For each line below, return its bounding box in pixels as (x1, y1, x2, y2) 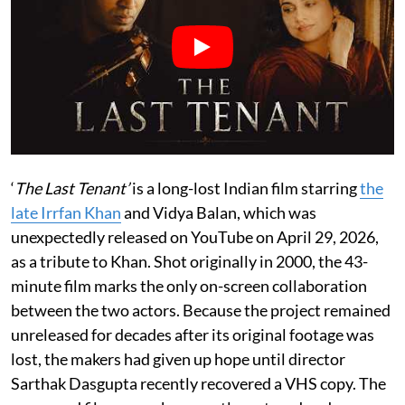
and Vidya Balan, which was (121, 202, 316, 223)
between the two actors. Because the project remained (11, 300, 391, 321)
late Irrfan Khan (11, 202, 121, 223)
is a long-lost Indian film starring (129, 178, 360, 199)
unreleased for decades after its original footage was (11, 325, 374, 345)
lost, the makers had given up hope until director (11, 349, 345, 370)
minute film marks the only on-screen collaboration (11, 276, 367, 297)
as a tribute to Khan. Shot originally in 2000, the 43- (11, 251, 368, 272)
